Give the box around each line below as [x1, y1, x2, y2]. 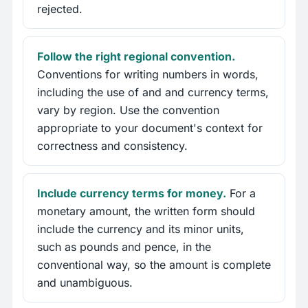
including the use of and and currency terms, [37, 85, 269, 100]
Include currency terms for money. [37, 186, 226, 201]
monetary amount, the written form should [37, 204, 255, 219]
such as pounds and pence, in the [37, 240, 211, 254]
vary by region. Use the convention [37, 103, 219, 118]
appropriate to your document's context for [37, 121, 263, 135]
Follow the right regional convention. [37, 49, 235, 64]
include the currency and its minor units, [37, 222, 244, 236]
